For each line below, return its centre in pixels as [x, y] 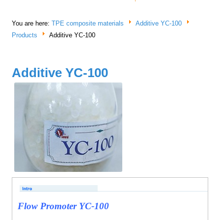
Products [25, 35]
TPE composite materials [88, 23]
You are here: [32, 23]
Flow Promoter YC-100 [64, 206]
